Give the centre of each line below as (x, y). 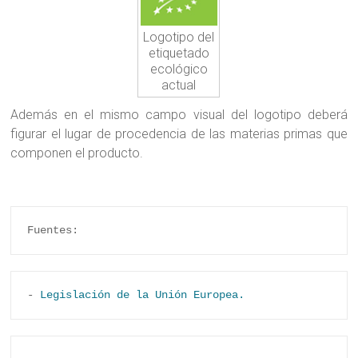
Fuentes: (53, 230)
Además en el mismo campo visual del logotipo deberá (179, 114)
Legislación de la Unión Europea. (143, 294)
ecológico (179, 69)
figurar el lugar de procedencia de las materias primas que (179, 133)
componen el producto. (77, 153)
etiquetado (179, 53)
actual (179, 85)
